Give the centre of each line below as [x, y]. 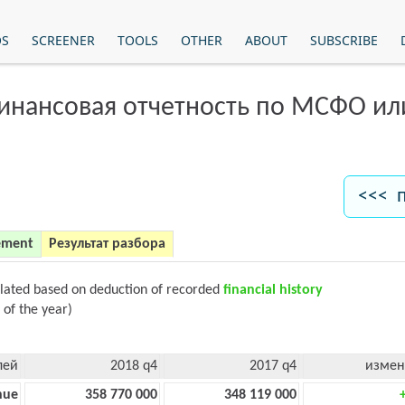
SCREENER [63, 40]
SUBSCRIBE [344, 40]
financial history [273, 290]
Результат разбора [107, 244]
